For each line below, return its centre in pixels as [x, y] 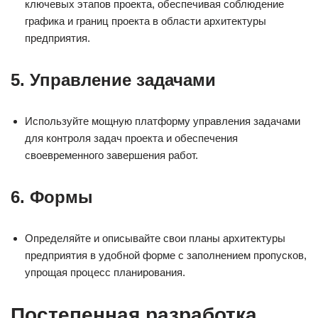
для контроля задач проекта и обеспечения [131, 138]
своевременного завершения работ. [111, 155]
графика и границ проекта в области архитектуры [146, 21]
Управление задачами [123, 80]
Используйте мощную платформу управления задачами [163, 121]
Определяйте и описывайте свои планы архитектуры [155, 238]
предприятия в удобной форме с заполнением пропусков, [166, 256]
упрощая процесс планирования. [105, 273]
